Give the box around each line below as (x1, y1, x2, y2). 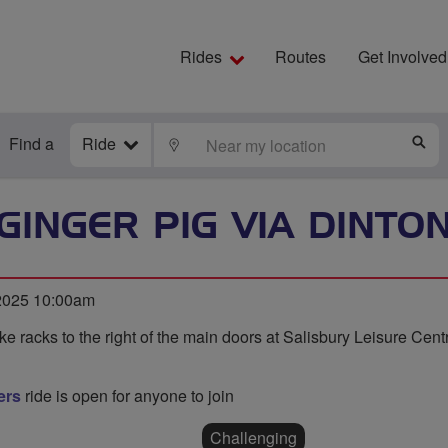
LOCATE (181, 136, 243, 152)
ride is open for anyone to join (21, 384, 234, 407)
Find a (9, 132, 54, 155)
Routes (275, 45, 326, 68)
